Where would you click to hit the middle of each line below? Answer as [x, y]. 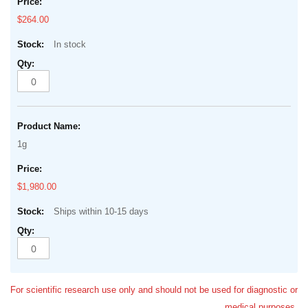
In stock [68, 45]
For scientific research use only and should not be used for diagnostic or [154, 290]
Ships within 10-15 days [100, 212]
